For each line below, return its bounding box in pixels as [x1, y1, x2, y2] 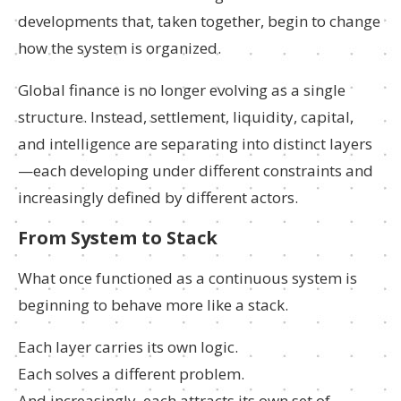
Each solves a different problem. [18, 363, 244, 384]
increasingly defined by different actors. [18, 187, 298, 208]
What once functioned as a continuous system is [18, 268, 357, 288]
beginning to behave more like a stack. [18, 294, 288, 315]
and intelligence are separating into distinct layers [18, 133, 372, 154]
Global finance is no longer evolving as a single [18, 80, 346, 100]
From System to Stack [18, 226, 218, 250]
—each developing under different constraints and [18, 160, 373, 181]
